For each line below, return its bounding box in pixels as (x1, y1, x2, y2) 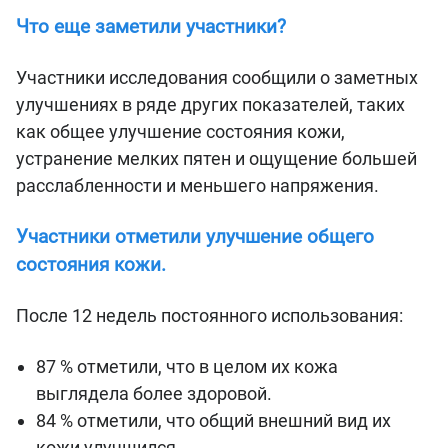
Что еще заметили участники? (16, 16, 286, 39)
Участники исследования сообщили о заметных (16, 67, 418, 89)
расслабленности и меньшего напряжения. (16, 175, 379, 197)
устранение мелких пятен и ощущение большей (16, 148, 417, 170)
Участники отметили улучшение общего (16, 225, 374, 248)
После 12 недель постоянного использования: (16, 305, 407, 327)
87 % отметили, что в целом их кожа (36, 355, 338, 377)
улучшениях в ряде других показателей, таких (16, 94, 405, 116)
